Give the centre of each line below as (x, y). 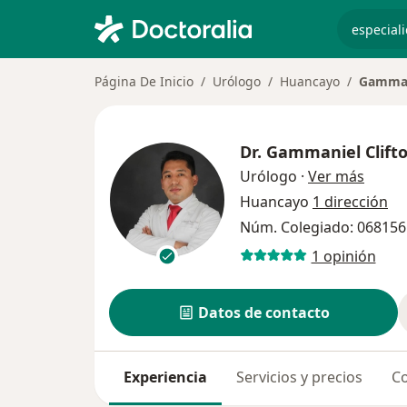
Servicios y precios (299, 377)
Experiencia (165, 377)
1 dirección (350, 202)
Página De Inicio (144, 81)
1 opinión (343, 256)
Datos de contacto (263, 313)
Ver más (336, 176)
